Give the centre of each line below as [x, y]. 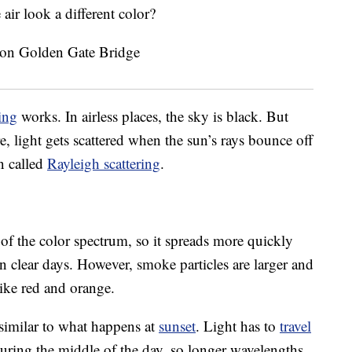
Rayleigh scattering [104, 163]
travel [295, 326]
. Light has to [238, 326]
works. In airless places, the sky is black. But [153, 116]
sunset [177, 326]
